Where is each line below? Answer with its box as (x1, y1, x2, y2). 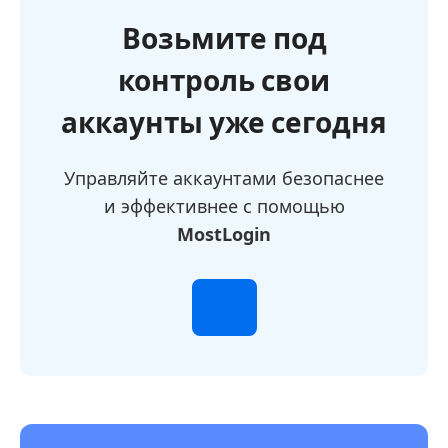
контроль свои (118, 61, 330, 101)
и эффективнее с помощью (103, 195, 345, 217)
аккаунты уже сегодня (61, 103, 387, 143)
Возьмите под (121, 19, 327, 59)
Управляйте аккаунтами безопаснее (64, 167, 384, 189)
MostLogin (177, 223, 271, 245)
